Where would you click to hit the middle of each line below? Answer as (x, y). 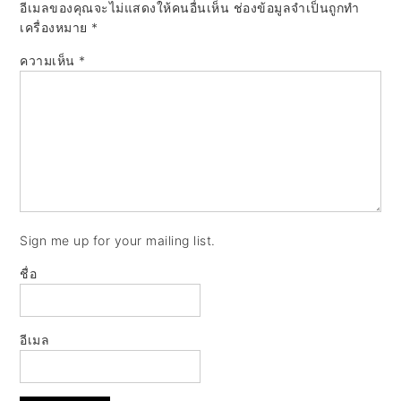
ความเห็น (50, 60)
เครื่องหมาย (56, 27)
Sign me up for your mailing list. (118, 240)
